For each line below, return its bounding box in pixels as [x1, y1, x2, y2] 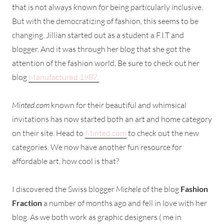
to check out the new [126, 127, 199, 138]
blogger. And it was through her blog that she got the [12, 43, 190, 54]
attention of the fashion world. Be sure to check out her [12, 57, 199, 68]
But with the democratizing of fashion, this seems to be [12, 15, 198, 26]
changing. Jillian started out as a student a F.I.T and [12, 29, 184, 40]
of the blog [141, 183, 180, 194]
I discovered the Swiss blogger [12, 183, 114, 194]
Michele [114, 183, 141, 194]
